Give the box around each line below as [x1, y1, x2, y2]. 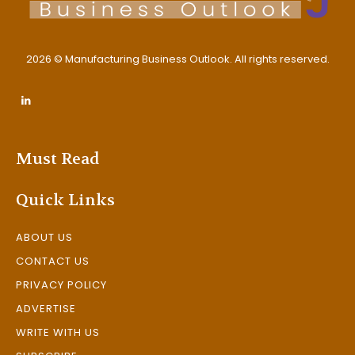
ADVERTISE [16, 301, 76, 317]
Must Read [16, 149, 99, 170]
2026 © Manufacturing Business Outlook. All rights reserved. [25, 52, 330, 67]
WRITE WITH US [16, 325, 100, 341]
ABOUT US [16, 230, 73, 246]
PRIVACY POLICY [16, 277, 107, 293]
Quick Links [16, 190, 115, 211]
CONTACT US [16, 254, 90, 269]
